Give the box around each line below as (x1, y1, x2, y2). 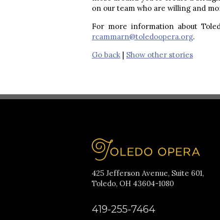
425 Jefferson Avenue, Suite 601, (92, 168, 204, 178)
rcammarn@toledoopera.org (92, 31, 193, 41)
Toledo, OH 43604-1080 (92, 179, 174, 188)
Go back (92, 50, 120, 59)
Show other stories (126, 50, 193, 59)
